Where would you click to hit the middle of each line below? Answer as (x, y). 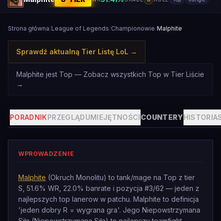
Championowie (133, 28)
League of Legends (80, 28)
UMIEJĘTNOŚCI (113, 117)
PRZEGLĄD (66, 117)
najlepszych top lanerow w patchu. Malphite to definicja (109, 199)
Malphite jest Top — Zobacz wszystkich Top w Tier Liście (110, 74)
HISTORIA (201, 117)
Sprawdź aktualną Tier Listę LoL (72, 52)
